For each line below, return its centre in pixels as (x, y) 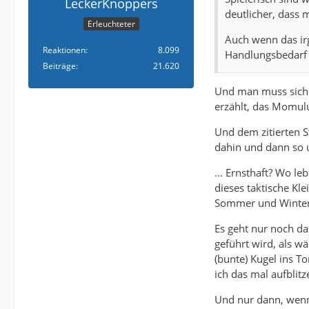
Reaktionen (64, 50)
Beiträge (59, 66)
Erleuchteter (111, 24)
